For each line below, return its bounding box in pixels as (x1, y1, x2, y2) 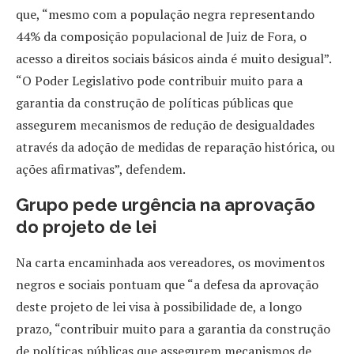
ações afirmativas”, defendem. (16, 160, 186, 178)
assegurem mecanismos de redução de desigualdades (16, 115, 314, 134)
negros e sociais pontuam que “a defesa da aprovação (16, 275, 318, 293)
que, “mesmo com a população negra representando (16, 5, 314, 23)
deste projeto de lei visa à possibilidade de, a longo (16, 297, 302, 315)
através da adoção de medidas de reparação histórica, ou (16, 137, 335, 156)
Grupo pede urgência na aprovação (16, 194, 315, 215)
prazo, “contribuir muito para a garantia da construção (16, 319, 330, 337)
